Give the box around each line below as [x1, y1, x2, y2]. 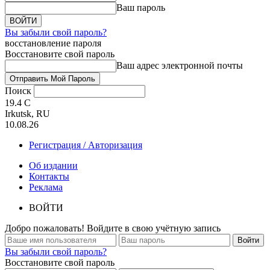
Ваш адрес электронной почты [116, 60, 243, 71]
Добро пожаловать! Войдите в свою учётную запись [5, 223, 221, 233]
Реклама [29, 182, 63, 192]
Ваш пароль [116, 2, 165, 13]
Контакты [29, 171, 69, 181]
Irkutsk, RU [5, 108, 50, 119]
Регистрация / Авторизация [29, 140, 142, 150]
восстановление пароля [5, 38, 101, 48]
